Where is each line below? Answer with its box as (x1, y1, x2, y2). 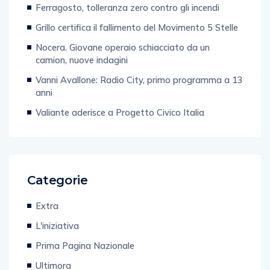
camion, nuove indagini (36, 54, 128, 66)
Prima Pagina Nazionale (36, 240, 134, 252)
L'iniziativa (36, 220, 79, 232)
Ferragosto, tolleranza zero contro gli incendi (36, 2, 219, 14)
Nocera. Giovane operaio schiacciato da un (36, 42, 210, 54)
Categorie (27, 173, 88, 188)
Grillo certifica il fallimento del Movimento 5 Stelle (36, 22, 238, 34)
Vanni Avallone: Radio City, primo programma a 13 (36, 74, 243, 86)
